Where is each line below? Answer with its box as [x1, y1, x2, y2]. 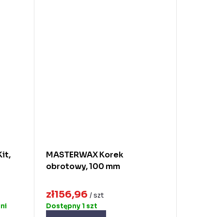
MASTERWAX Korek [46, 150, 124, 160]
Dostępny [46, 201, 82, 210]
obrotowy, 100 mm [46, 161, 120, 172]
